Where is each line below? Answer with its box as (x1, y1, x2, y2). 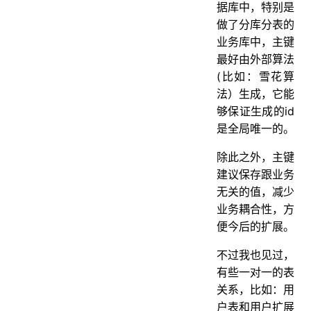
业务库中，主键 (217, 34, 294, 49)
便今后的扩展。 (217, 219, 294, 233)
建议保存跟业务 (217, 167, 294, 181)
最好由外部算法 (217, 51, 294, 66)
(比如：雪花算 (217, 69, 294, 83)
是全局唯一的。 (217, 121, 294, 135)
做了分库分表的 (217, 17, 294, 31)
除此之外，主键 (217, 149, 294, 164)
